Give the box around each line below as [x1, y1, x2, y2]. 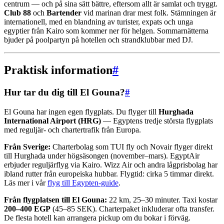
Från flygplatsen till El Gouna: [4, 195, 107, 204]
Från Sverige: [4, 142, 50, 151]
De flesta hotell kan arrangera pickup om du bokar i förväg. [4, 213, 190, 222]
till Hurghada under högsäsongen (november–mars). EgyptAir [4, 151, 199, 160]
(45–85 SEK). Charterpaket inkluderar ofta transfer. [50, 204, 214, 213]
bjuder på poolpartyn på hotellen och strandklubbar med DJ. [4, 35, 193, 44]
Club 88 [4, 8, 31, 17]
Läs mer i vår [4, 178, 47, 187]
